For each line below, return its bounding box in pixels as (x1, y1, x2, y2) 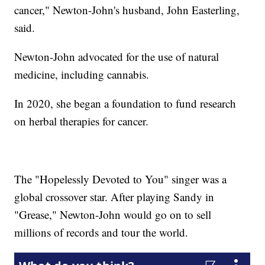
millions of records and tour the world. (14, 225, 189, 240)
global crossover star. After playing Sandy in (14, 189, 215, 205)
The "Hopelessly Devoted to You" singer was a (14, 172, 227, 187)
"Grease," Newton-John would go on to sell (14, 207, 212, 222)
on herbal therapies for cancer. (14, 114, 149, 129)
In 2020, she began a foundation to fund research (14, 96, 237, 111)
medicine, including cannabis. (14, 67, 150, 82)
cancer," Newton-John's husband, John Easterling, (14, 2, 240, 18)
